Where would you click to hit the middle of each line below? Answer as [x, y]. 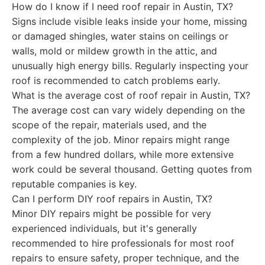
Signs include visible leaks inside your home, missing [130, 21]
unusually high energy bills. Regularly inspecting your [130, 66]
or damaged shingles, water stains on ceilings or [120, 36]
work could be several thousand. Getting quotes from [132, 169]
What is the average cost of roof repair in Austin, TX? [131, 95]
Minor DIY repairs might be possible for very [112, 214]
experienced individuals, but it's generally [104, 228]
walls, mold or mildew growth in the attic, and [114, 51]
